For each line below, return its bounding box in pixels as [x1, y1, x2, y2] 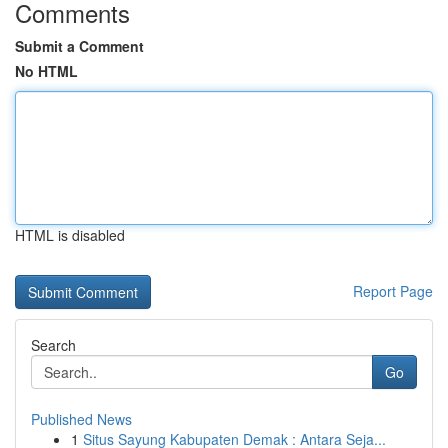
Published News [31, 409, 132, 429]
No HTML [15, 61, 78, 81]
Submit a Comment [15, 36, 144, 56]
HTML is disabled [15, 225, 125, 245]
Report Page [353, 281, 433, 301]
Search [31, 335, 76, 355]
